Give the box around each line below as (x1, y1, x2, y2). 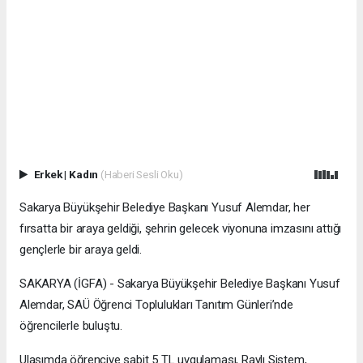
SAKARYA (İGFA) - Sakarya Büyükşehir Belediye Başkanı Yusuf (19, 276, 340, 292)
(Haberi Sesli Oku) (100, 168, 183, 181)
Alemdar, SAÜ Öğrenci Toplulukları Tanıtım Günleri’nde (19, 297, 293, 313)
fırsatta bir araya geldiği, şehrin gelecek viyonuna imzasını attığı (19, 221, 342, 237)
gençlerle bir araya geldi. (19, 242, 143, 258)
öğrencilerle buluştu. (19, 318, 122, 334)
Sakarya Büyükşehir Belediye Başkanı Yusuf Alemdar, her (19, 200, 310, 216)
